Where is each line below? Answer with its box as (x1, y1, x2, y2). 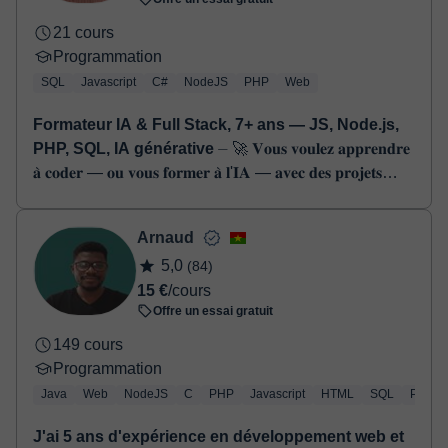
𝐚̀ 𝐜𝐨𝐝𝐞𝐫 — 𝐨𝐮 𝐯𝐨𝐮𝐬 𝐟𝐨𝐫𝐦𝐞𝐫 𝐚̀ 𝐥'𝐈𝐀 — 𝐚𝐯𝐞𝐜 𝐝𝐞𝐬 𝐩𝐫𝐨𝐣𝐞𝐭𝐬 (33, 164, 382, 181)
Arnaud (137, 229, 194, 246)
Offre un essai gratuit (153, 304, 273, 318)
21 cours (53, 24, 114, 41)
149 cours (53, 336, 123, 353)
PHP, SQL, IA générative (33, 140, 214, 157)
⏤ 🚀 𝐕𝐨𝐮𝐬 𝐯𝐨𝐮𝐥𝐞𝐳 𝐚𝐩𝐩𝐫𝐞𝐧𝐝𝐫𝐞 (214, 140, 232, 157)
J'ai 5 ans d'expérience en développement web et (33, 428, 404, 445)
